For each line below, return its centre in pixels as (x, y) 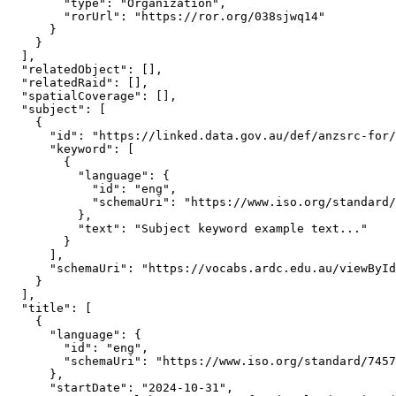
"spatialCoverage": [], (92, 96)
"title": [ (49, 308)
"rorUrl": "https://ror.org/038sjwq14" (166, 16)
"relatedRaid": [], (78, 83)
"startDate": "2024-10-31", (120, 388)
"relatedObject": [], (85, 69)
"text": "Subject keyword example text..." (187, 228)
